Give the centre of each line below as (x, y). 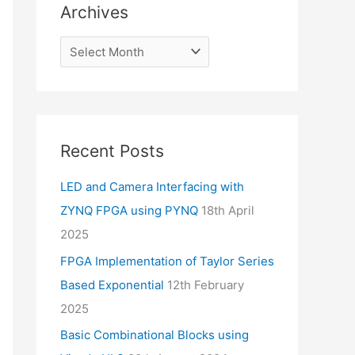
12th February (206, 284)
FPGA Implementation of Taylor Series (167, 261)
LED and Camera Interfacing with (152, 186)
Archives (94, 12)
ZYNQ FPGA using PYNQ (129, 210)
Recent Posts (112, 151)
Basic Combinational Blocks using (155, 335)
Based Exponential (112, 284)
